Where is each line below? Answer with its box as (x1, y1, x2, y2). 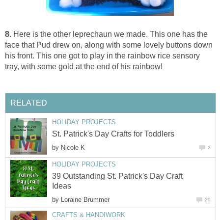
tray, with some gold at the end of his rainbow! (5, 62, 163, 71)
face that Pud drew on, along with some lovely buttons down (5, 41, 213, 50)
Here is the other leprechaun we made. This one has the (11, 30, 208, 39)
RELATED (10, 98, 47, 107)
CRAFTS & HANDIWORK (52, 211, 125, 219)
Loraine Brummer (61, 196, 110, 204)
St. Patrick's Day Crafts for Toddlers (52, 130, 174, 138)
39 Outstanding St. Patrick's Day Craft (52, 172, 183, 181)
